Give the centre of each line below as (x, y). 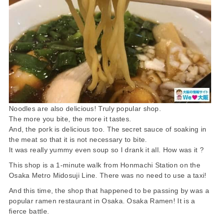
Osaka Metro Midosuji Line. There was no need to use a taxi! (108, 176)
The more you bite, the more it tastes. (70, 119)
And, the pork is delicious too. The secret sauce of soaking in (108, 129)
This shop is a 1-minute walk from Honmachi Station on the (105, 165)
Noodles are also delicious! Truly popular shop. (85, 109)
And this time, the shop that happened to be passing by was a (109, 191)
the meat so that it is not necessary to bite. (78, 140)
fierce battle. (29, 211)
